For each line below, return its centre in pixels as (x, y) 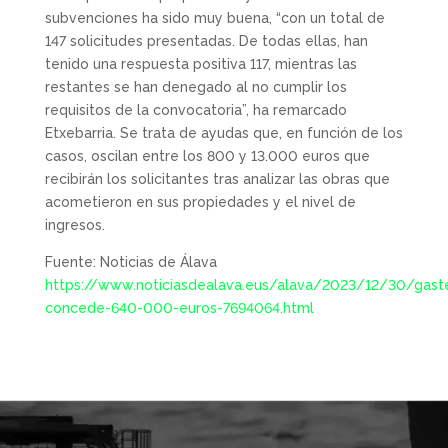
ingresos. (74, 225)
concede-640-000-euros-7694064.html (179, 308)
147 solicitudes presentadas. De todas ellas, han (206, 41)
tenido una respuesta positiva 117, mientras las (200, 64)
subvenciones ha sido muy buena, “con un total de (214, 18)
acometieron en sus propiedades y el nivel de (200, 202)
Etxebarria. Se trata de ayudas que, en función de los (223, 133)
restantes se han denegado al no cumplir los (195, 87)
